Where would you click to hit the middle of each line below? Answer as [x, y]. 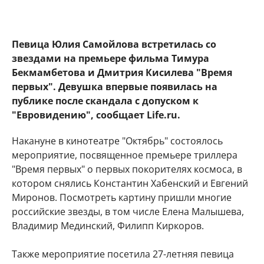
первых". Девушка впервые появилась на [115, 87]
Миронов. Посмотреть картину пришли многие [122, 197]
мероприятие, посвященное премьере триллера [125, 155]
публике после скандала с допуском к [105, 101]
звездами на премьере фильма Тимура [110, 58]
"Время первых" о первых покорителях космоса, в [127, 169]
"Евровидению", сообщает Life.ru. [96, 115]
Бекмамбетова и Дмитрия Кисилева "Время [122, 72]
